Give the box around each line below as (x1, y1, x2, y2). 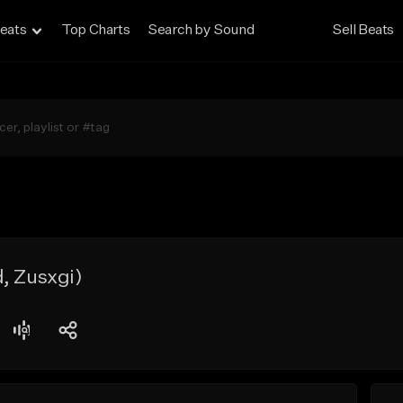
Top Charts (61, 23, 130, 38)
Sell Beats (332, 23, 395, 38)
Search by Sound (148, 23, 255, 38)
